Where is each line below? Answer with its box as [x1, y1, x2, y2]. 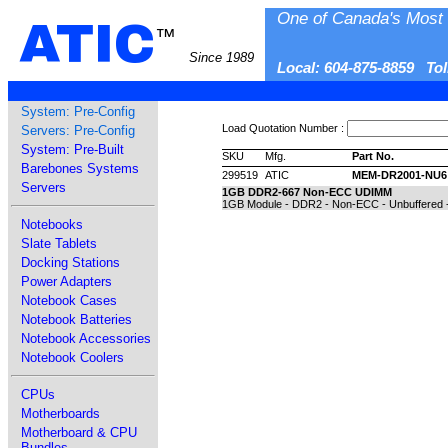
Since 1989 [188, 50, 254, 65]
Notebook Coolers [21, 350, 124, 365]
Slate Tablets [21, 236, 97, 251]
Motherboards [21, 406, 100, 421]
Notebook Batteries [21, 312, 132, 327]
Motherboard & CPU [21, 425, 137, 440]
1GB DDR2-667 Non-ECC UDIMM [222, 186, 392, 199]
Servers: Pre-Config [21, 123, 135, 138]
